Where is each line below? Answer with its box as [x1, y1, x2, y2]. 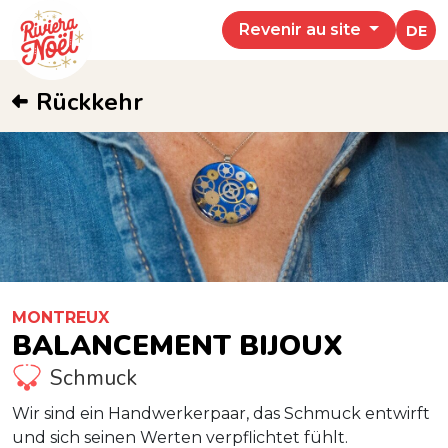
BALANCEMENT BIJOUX [12, 327, 343, 365]
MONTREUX [12, 308, 109, 327]
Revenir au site [239, 20, 366, 39]
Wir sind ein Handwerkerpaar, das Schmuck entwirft [12, 404, 430, 423]
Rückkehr [36, 86, 143, 118]
